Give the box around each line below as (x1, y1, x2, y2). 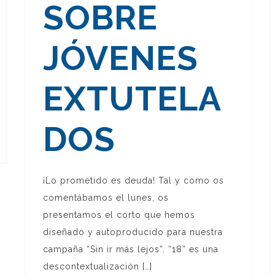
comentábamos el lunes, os (42, 193, 169, 203)
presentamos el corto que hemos (42, 210, 195, 220)
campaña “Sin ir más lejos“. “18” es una (42, 244, 219, 255)
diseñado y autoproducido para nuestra (42, 227, 223, 238)
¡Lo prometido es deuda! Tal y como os (42, 176, 224, 186)
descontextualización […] (42, 261, 152, 272)
